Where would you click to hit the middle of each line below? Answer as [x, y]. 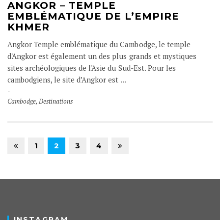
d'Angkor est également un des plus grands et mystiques [102, 56]
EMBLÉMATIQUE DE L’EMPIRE [93, 16]
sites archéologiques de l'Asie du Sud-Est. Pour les [92, 68]
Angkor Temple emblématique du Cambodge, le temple [99, 44]
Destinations [56, 101]
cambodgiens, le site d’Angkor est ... [67, 80]
